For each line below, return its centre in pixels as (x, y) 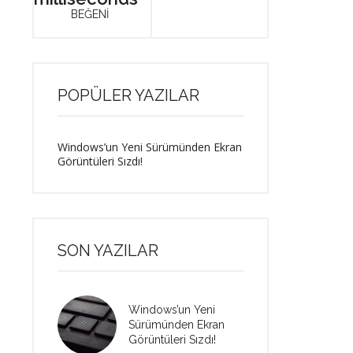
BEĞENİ (90, 14)
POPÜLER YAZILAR (128, 95)
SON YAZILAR (108, 251)
